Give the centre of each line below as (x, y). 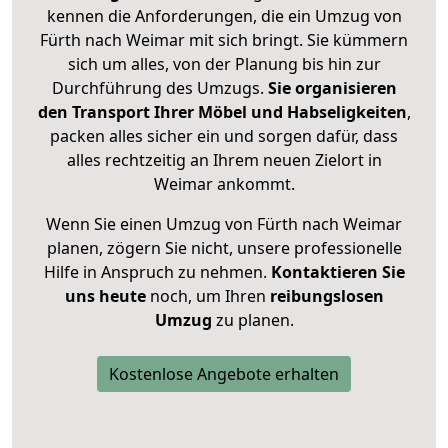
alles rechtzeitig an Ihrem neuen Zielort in (224, 160)
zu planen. (252, 320)
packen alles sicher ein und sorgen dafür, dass (224, 136)
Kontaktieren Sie (337, 272)
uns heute (105, 296)
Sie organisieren (332, 88)
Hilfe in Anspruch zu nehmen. (157, 272)
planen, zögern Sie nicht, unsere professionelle (224, 248)
